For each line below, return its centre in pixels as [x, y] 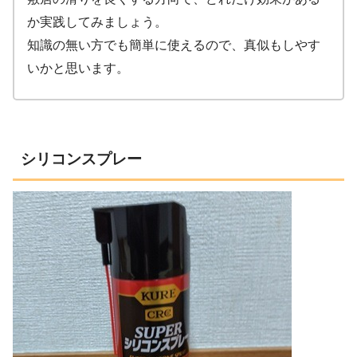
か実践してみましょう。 [97, 22]
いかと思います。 [78, 68]
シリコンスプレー [81, 159]
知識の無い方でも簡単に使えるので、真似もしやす [174, 45]
